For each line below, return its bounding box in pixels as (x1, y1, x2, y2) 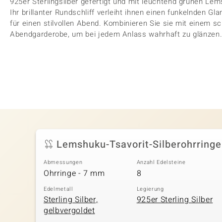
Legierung (136, 184, 164, 193)
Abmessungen (44, 158, 83, 166)
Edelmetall (44, 184, 73, 193)
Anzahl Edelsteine (136, 158, 186, 166)
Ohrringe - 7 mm (44, 167, 105, 179)
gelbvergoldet (44, 205, 95, 217)
